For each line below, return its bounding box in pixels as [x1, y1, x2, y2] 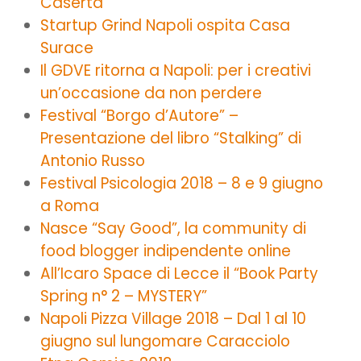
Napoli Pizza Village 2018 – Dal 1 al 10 [40, 307, 306, 330]
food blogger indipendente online [40, 239, 291, 262]
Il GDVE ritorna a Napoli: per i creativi [40, 59, 311, 81]
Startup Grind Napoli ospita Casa [40, 14, 290, 36]
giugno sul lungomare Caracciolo [40, 330, 290, 352]
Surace [40, 36, 93, 59]
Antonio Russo [40, 149, 145, 172]
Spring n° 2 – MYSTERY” [40, 284, 207, 307]
